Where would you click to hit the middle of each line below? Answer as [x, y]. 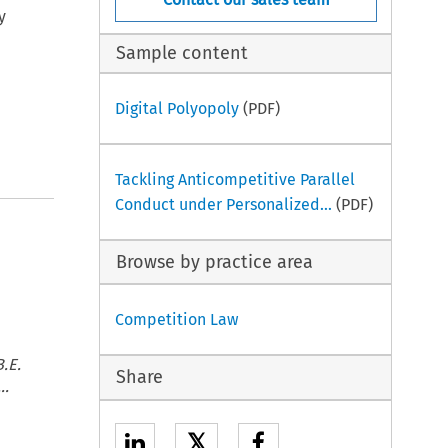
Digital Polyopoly [176, 108]
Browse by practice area [215, 261]
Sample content [182, 53]
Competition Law [176, 320]
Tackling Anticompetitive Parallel [234, 179]
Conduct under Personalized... [223, 204]
